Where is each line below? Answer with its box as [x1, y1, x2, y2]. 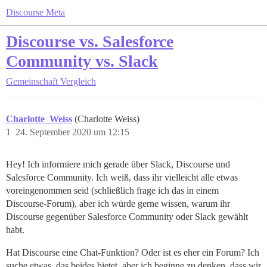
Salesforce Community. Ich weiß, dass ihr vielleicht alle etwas [6, 172, 238, 182]
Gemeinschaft [6, 76, 58, 86]
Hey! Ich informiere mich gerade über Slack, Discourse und [6, 159, 230, 169]
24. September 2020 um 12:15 [15, 127, 129, 137]
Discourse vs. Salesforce [6, 32, 173, 51]
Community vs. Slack [6, 52, 158, 70]
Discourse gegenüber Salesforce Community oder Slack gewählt [6, 212, 248, 222]
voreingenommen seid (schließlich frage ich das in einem [6, 185, 219, 195]
